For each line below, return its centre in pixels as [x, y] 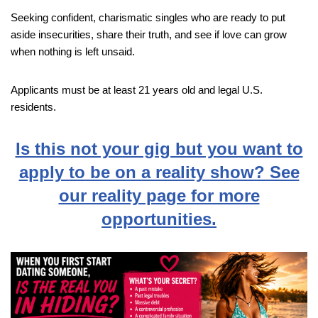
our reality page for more [159, 195]
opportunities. [159, 219]
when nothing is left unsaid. [73, 51]
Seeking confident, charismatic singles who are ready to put [148, 17]
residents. [33, 106]
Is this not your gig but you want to [159, 148]
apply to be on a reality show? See [159, 172]
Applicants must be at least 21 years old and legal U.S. [137, 89]
